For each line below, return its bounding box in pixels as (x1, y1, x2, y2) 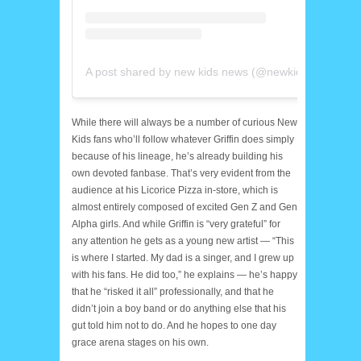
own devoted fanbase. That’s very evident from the (72, 167, 291, 179)
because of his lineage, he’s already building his (72, 150, 283, 162)
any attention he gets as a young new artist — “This (72, 234, 294, 247)
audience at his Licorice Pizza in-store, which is (72, 184, 278, 196)
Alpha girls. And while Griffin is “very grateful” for (72, 218, 280, 230)
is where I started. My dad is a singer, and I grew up (72, 251, 294, 263)
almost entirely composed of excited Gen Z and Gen (72, 201, 297, 213)
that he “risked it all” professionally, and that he (72, 285, 274, 297)
